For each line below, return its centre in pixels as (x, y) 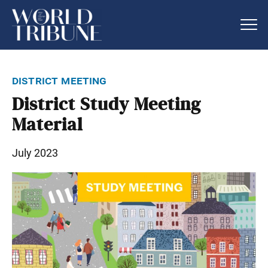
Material (48, 125)
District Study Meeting (106, 104)
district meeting (60, 80)
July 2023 (35, 153)
